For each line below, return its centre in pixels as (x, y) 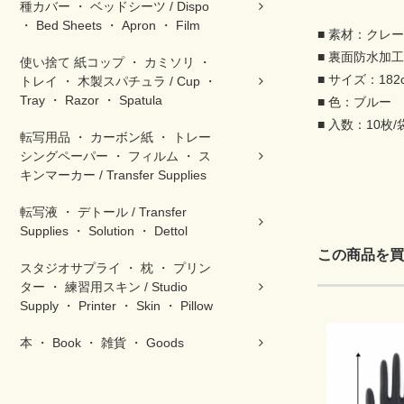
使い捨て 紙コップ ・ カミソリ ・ (115, 62)
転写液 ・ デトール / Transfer (103, 212)
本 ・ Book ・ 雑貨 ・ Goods (102, 343)
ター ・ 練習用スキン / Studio (104, 287)
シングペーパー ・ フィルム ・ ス (115, 156)
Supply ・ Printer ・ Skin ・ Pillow (116, 306)
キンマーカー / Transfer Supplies (113, 175)
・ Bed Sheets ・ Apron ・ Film (110, 25)
